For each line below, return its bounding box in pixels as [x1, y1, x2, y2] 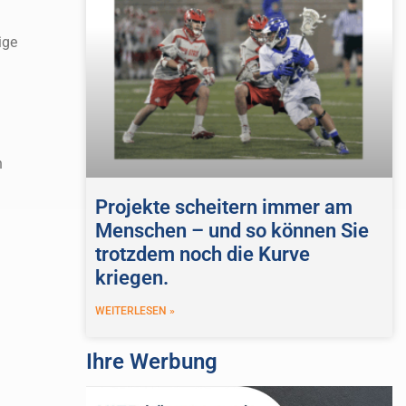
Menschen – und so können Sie [94, 219, 369, 243]
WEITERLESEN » [94, 304, 175, 318]
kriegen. [94, 266, 169, 290]
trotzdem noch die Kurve [94, 243, 310, 266]
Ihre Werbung [85, 349, 217, 375]
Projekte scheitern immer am [94, 196, 353, 219]
